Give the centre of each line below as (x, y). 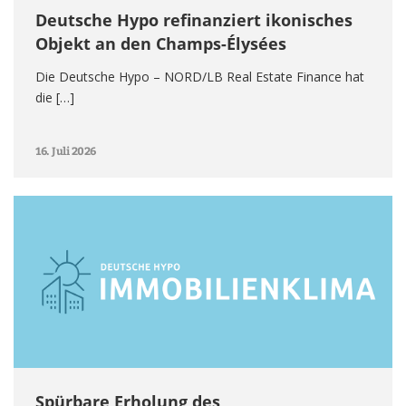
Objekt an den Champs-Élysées (161, 43)
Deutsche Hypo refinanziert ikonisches (194, 19)
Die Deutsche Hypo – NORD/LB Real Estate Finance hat (200, 76)
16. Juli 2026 (66, 151)
